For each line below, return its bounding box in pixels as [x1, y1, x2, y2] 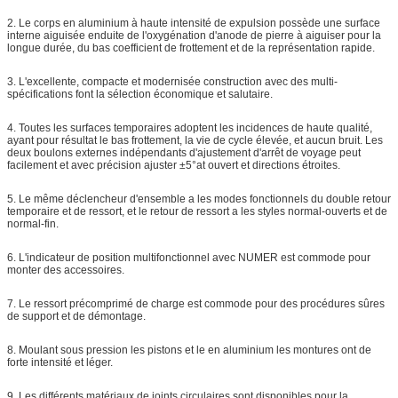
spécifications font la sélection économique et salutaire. [7, 87, 273, 100]
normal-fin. [7, 217, 59, 230]
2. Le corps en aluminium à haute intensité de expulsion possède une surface [7, 16, 380, 29]
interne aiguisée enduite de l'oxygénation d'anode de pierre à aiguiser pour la [7, 28, 381, 42]
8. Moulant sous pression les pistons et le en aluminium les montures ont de [7, 343, 371, 356]
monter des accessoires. [7, 263, 124, 276]
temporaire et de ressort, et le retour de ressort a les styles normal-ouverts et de [7, 204, 387, 218]
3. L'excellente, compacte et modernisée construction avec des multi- [7, 75, 338, 88]
